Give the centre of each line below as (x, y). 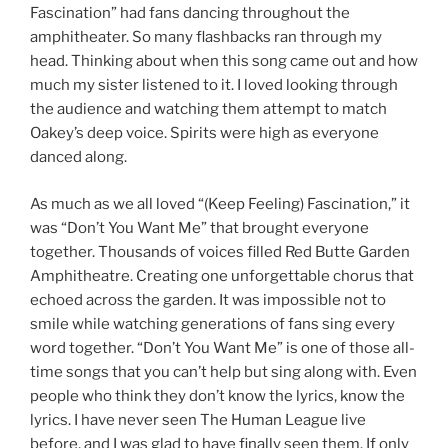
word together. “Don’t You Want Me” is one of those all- (222, 347)
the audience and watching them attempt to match (208, 109)
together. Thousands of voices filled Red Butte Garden (220, 251)
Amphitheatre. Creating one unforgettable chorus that (222, 275)
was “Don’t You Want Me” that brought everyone (199, 227)
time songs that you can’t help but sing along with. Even (223, 371)
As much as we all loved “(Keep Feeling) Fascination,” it (220, 203)
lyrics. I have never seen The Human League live (198, 419)
